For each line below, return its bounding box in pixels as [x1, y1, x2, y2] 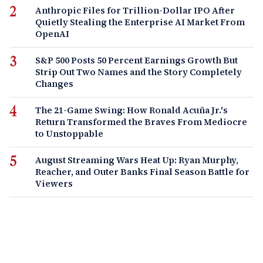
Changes [35, 77, 73, 90]
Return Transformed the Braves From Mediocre [35, 115, 247, 128]
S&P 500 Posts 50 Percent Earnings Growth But [35, 53, 238, 66]
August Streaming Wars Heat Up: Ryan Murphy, [35, 153, 238, 166]
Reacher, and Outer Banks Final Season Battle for [35, 165, 249, 178]
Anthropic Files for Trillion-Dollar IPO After [35, 4, 235, 16]
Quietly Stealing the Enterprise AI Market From [35, 15, 245, 28]
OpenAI [35, 27, 69, 40]
